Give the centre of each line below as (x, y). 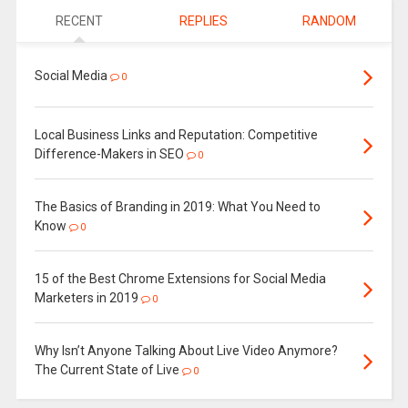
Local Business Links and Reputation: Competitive (176, 134)
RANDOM (329, 20)
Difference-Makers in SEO (109, 153)
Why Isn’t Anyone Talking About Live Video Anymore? (186, 350)
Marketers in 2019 (86, 297)
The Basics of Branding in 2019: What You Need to (177, 206)
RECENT (79, 20)
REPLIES (204, 20)
